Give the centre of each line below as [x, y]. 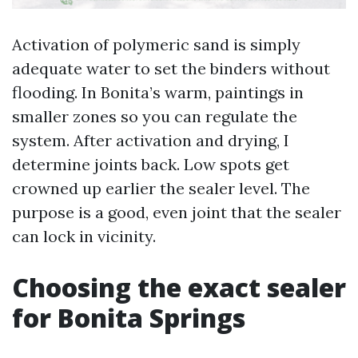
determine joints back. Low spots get [151, 164]
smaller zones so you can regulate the [155, 116]
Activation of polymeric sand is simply [156, 44]
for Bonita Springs [129, 318]
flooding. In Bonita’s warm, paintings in [158, 92]
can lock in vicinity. [84, 236]
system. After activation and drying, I [151, 140]
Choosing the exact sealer [179, 287]
